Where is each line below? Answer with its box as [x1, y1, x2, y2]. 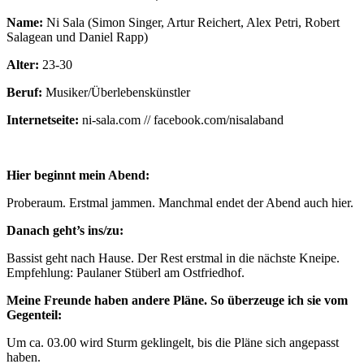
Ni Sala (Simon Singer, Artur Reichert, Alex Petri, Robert [43, 15, 340, 29]
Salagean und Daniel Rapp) [6, 29, 148, 44]
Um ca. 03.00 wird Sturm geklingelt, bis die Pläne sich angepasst [6, 335, 339, 349]
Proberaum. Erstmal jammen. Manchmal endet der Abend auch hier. [6, 195, 353, 210]
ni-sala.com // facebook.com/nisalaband [79, 112, 284, 127]
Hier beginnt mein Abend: [6, 167, 149, 182]
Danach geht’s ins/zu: [6, 223, 123, 237]
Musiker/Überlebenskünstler [42, 84, 190, 99]
